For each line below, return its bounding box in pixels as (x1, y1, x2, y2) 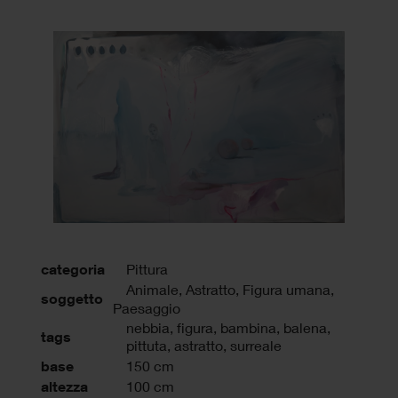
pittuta (126, 336, 167, 354)
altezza (41, 377, 88, 395)
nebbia (126, 318, 170, 336)
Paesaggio (113, 298, 180, 316)
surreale (230, 336, 282, 354)
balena (283, 318, 327, 336)
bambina (220, 318, 276, 336)
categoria (41, 259, 105, 278)
